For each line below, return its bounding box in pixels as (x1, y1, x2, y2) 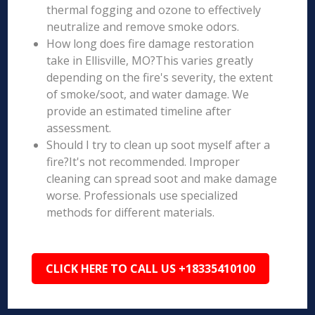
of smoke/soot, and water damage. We (46, 86, 250, 102)
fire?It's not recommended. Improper (46, 154, 240, 169)
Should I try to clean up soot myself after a (46, 137, 271, 153)
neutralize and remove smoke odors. (46, 19, 240, 34)
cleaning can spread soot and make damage (46, 171, 278, 186)
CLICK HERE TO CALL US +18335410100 (46, 261, 256, 276)
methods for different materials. (46, 205, 215, 220)
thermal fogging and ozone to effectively (46, 2, 262, 18)
